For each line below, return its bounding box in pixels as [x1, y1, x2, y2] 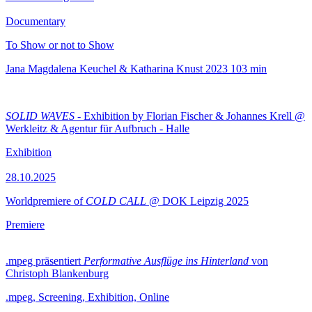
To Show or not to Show [6, 39, 114, 51]
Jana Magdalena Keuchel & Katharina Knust [6, 63, 203, 75]
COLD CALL [86, 195, 146, 207]
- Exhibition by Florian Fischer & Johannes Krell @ [75, 110, 305, 122]
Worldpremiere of [6, 195, 86, 207]
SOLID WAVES [6, 110, 75, 122]
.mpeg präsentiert [6, 255, 84, 267]
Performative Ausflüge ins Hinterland [84, 255, 249, 267]
